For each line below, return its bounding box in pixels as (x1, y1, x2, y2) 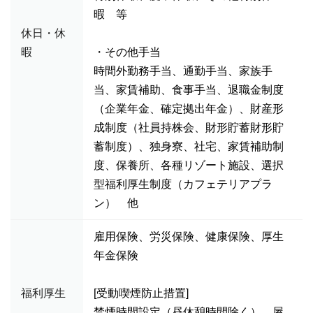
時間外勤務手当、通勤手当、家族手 (94, 65, 272, 77)
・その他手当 (94, 46, 161, 58)
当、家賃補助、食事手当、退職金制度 (94, 84, 284, 96)
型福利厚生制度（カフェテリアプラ (94, 178, 272, 190)
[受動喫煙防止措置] (94, 287, 189, 299)
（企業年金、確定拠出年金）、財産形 (94, 103, 284, 115)
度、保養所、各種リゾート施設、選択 (94, 159, 284, 171)
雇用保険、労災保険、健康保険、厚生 (94, 231, 284, 242)
